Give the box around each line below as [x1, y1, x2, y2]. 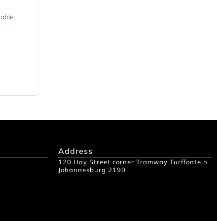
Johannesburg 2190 [58, 165, 126, 174]
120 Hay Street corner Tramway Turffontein [58, 157, 208, 166]
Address [58, 146, 93, 156]
